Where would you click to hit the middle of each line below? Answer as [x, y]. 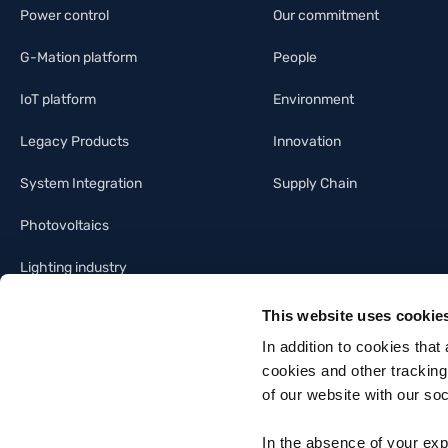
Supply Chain [315, 183]
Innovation [307, 141]
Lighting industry [73, 267]
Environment [313, 99]
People [295, 57]
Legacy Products [74, 141]
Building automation [83, 309]
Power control [64, 15]
